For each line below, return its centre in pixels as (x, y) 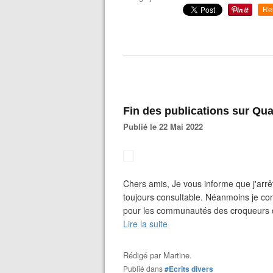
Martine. (178, 255)
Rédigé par (143, 255)
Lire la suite (145, 224)
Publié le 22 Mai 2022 (166, 126)
